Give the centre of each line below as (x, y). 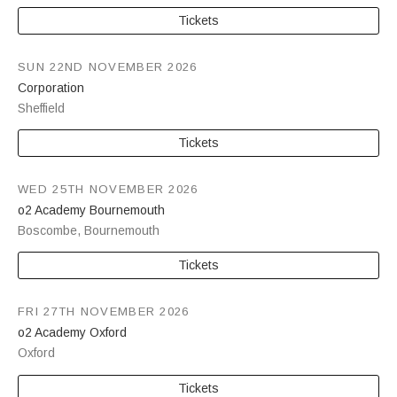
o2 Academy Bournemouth (91, 210)
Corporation (51, 87)
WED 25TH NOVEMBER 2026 (108, 189)
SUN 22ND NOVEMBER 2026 (108, 66)
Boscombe (47, 231)
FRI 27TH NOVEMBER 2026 (104, 312)
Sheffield (41, 108)
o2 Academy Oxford (72, 333)
